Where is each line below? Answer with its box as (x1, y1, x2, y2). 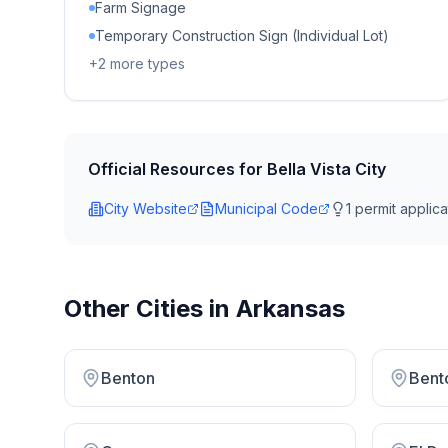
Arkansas (236, 294, 345, 323)
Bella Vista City (267, 159, 386, 179)
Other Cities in (64, 294, 236, 323)
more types (106, 55, 185, 72)
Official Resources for (88, 159, 267, 179)
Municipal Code (215, 200, 318, 217)
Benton (101, 368, 155, 388)
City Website (104, 200, 187, 217)
